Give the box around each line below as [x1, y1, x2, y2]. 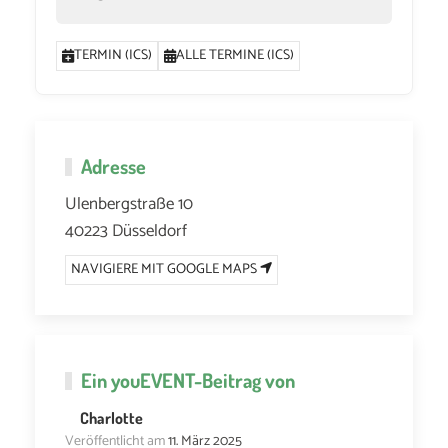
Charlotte [80, 407, 143, 428]
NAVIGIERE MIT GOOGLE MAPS [71, 257, 260, 281]
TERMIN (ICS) [74, 43, 153, 67]
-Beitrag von [194, 366, 295, 393]
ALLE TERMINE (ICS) [176, 43, 295, 67]
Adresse [81, 152, 146, 179]
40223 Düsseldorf [65, 216, 187, 245]
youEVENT [111, 366, 194, 393]
